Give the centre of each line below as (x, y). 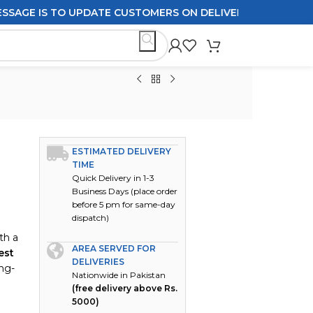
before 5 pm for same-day (124, 204)
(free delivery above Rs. (125, 288)
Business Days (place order (125, 191)
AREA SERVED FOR (114, 248)
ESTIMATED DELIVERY (122, 151)
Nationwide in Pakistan (119, 275)
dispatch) (91, 218)
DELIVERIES (99, 262)
